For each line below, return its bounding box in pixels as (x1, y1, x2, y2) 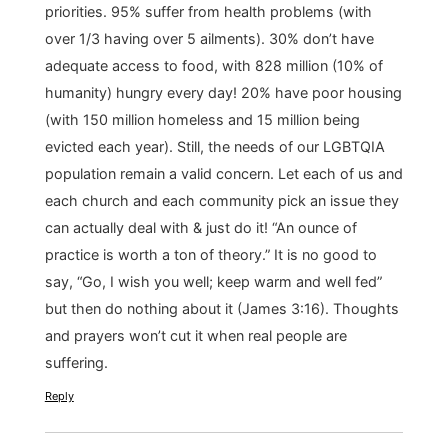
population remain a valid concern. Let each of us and (44, 165, 403, 183)
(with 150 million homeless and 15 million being (44, 111, 360, 129)
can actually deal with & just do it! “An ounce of (44, 219, 357, 237)
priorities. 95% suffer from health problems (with (44, 3, 372, 21)
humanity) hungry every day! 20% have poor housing (44, 84, 402, 102)
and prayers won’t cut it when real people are (44, 327, 347, 345)
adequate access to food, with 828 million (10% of (44, 57, 383, 75)
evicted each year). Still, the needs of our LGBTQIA (44, 138, 385, 156)
